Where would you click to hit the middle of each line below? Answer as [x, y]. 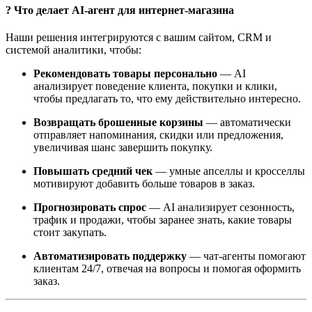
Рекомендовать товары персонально [125, 73]
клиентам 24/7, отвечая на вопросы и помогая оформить [167, 268]
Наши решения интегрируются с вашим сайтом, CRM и [139, 37]
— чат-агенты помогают [246, 256]
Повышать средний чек [93, 171]
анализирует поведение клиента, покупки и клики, [155, 86]
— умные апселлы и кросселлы [229, 171]
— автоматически [247, 122]
